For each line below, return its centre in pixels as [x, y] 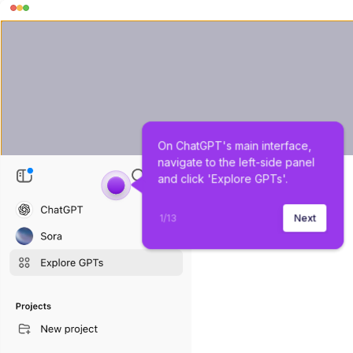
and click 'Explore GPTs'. [223, 179]
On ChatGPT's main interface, [236, 146]
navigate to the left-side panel [238, 162]
